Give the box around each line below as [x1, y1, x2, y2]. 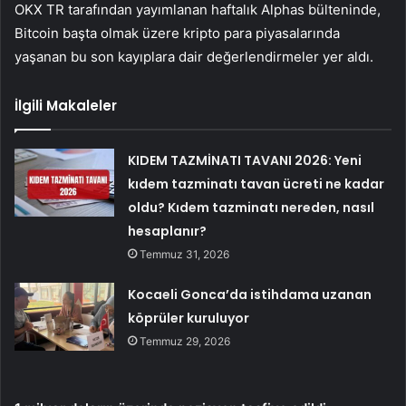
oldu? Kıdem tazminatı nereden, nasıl [128, 198, 375, 217]
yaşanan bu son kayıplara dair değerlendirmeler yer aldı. [14, 48, 373, 66]
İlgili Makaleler [14, 96, 117, 116]
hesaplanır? [128, 222, 208, 241]
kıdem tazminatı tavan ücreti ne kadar [128, 175, 385, 194]
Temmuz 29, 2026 [140, 334, 231, 349]
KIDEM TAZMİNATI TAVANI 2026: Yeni [128, 151, 362, 170]
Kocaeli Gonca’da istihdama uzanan [128, 285, 372, 304]
